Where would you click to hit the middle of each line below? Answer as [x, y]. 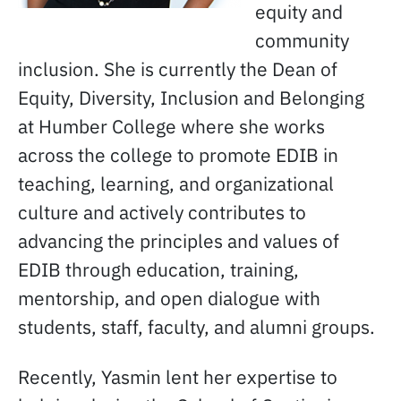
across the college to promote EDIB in [178, 155]
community [302, 40]
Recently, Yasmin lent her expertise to [178, 377]
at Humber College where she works [171, 126]
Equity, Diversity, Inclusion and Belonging [191, 98]
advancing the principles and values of [179, 241]
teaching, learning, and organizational [176, 183]
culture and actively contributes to [162, 212]
